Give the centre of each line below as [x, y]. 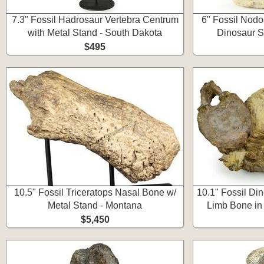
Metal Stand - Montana [95, 205]
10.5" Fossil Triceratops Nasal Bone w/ [95, 192]
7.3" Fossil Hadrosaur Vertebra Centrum [95, 20]
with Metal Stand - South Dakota [95, 33]
